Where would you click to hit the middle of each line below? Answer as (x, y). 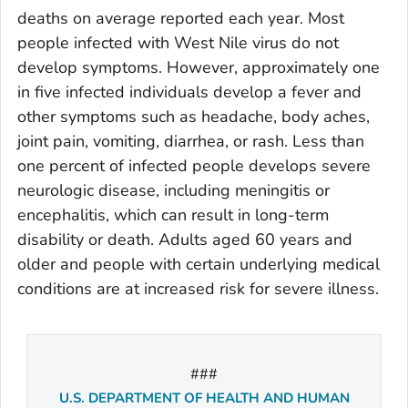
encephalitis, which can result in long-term (173, 214)
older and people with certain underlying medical (199, 264)
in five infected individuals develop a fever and (189, 92)
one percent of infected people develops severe (194, 165)
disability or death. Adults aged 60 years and (185, 239)
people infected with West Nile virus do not (178, 42)
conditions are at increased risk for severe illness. (198, 288)
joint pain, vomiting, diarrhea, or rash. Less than (191, 141)
